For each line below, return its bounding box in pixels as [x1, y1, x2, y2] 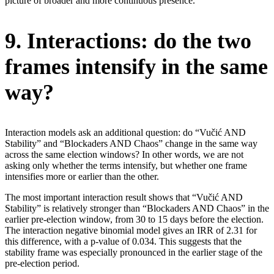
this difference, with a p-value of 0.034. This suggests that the [5, 235, 242, 246]
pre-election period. [5, 257, 80, 268]
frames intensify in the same [5, 54, 268, 79]
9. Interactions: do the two [5, 28, 251, 53]
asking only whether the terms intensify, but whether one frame [5, 160, 247, 171]
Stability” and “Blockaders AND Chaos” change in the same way [5, 138, 257, 149]
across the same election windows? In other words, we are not [5, 149, 243, 160]
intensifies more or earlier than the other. [5, 171, 159, 182]
